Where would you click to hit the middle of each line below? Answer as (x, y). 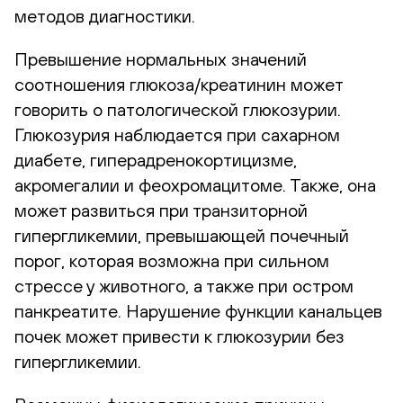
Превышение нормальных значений (161, 58)
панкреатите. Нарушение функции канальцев (198, 310)
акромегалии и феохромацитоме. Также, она (195, 184)
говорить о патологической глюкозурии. (178, 109)
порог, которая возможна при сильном (172, 260)
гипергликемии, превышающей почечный (182, 235)
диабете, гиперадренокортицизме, (156, 159)
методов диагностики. (105, 15)
